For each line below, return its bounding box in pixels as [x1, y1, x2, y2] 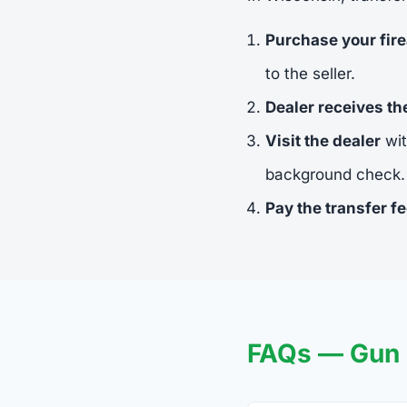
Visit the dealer [265, 131, 381, 150]
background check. [265, 164, 405, 184]
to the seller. [265, 64, 355, 83]
